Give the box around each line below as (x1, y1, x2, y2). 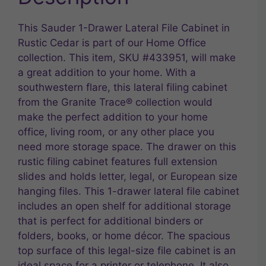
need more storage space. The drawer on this (18, 140, 236, 153)
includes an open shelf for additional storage (18, 199, 231, 212)
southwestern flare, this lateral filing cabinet (18, 81, 227, 93)
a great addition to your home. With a (18, 66, 196, 78)
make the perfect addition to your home (18, 110, 208, 123)
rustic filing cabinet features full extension (18, 155, 217, 167)
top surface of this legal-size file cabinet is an (18, 244, 236, 256)
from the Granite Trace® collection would (18, 96, 213, 108)
